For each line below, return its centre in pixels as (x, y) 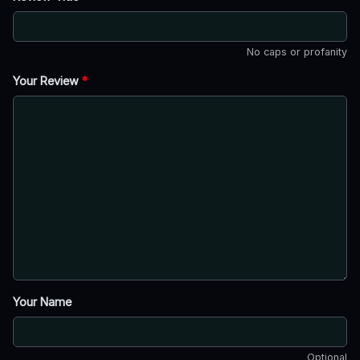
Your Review (47, 81)
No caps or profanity (297, 52)
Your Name (42, 302)
